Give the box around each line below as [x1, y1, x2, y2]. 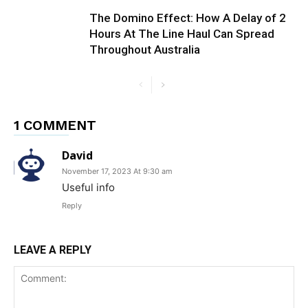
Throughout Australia [89, 43, 200, 57]
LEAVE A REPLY [14, 243, 91, 257]
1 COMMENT [14, 117, 96, 134]
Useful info [62, 181, 115, 195]
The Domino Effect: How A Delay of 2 [89, 11, 286, 25]
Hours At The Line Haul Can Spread [89, 27, 274, 41]
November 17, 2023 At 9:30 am [62, 166, 173, 177]
